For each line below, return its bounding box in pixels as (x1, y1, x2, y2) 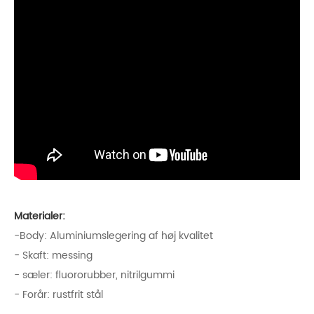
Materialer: (14, 208, 65, 224)
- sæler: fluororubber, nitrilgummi (14, 267, 175, 283)
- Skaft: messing (14, 247, 93, 264)
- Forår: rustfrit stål (14, 287, 103, 303)
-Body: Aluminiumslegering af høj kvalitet (14, 228, 213, 244)
